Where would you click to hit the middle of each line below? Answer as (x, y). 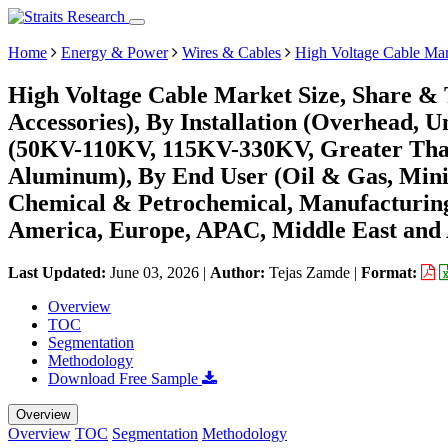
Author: (239, 272)
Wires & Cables (231, 52)
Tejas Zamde (309, 272)
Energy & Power (114, 52)
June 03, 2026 (154, 272)
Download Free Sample (125, 378)
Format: (391, 272)
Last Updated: (59, 272)
